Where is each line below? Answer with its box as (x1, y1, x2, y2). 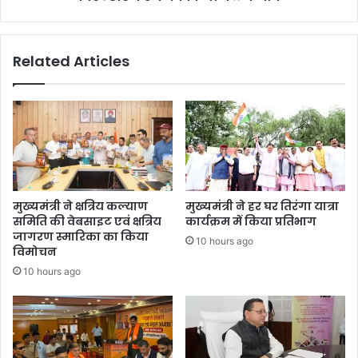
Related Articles (13, 50, 129, 71)
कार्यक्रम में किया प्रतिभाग (185, 213, 316, 229)
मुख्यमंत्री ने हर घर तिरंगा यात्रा (185, 197, 339, 214)
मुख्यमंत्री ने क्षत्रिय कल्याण (13, 197, 148, 214)
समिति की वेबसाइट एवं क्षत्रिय (13, 213, 161, 229)
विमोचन (13, 243, 57, 260)
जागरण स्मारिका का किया (13, 228, 149, 245)
